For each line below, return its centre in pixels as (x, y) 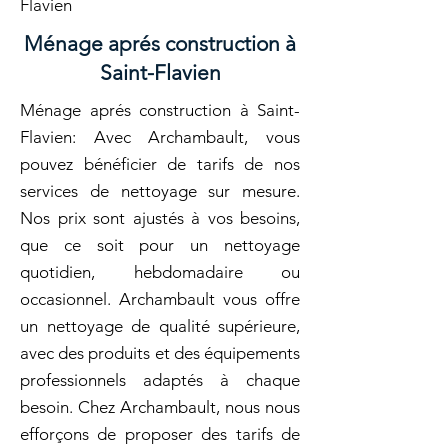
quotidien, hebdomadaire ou (160, 272)
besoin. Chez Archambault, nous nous (160, 407)
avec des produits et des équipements (160, 353)
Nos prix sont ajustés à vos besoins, (160, 218)
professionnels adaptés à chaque (160, 380)
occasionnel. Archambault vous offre (160, 299)
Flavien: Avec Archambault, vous (160, 137)
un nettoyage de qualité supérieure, (160, 326)
